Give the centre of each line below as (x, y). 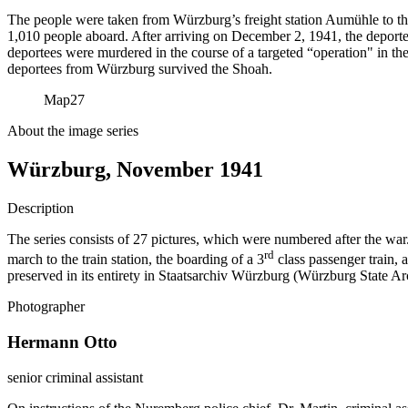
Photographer (46, 307)
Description (41, 208)
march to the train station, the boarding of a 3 (136, 260)
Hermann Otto (62, 342)
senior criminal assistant (75, 377)
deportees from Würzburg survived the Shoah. (140, 68)
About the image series (73, 130)
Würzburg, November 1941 (135, 169)
